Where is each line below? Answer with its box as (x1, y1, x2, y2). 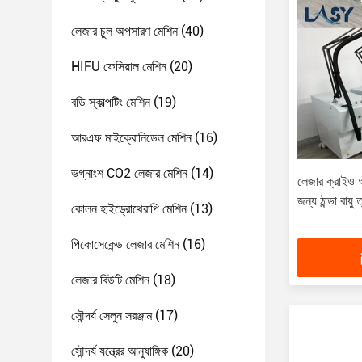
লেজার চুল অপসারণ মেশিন (71, 23, 178, 39)
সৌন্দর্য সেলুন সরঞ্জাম (71, 308, 152, 323)
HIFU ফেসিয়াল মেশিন (71, 59, 166, 74)
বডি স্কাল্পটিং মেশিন (71, 95, 150, 110)
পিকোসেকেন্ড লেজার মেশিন (71, 237, 179, 252)
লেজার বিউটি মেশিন (71, 272, 149, 288)
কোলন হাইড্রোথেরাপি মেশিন (71, 201, 187, 217)
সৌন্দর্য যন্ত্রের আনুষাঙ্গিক (71, 343, 168, 359)
